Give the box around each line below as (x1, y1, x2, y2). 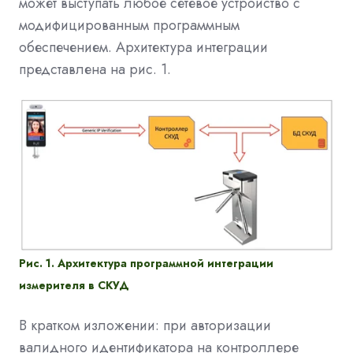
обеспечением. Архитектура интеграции (19, 36, 268, 58)
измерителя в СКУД (19, 277, 129, 293)
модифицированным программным (19, 14, 240, 35)
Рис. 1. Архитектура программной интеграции (19, 255, 273, 271)
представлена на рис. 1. (19, 58, 171, 80)
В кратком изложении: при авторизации (19, 314, 271, 336)
